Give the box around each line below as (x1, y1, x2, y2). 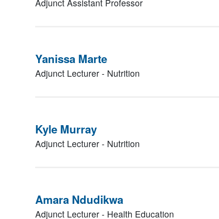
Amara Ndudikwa (35, 192, 123, 207)
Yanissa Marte (35, 51, 107, 66)
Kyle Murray (35, 121, 97, 137)
